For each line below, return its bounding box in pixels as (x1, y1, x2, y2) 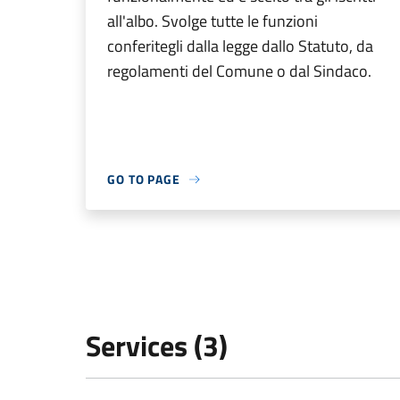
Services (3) (86, 324, 228, 367)
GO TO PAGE (107, 170, 180, 188)
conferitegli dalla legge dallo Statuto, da (107, 34, 373, 58)
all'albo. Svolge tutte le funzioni (107, 9, 318, 33)
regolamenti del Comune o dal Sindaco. (107, 59, 371, 83)
